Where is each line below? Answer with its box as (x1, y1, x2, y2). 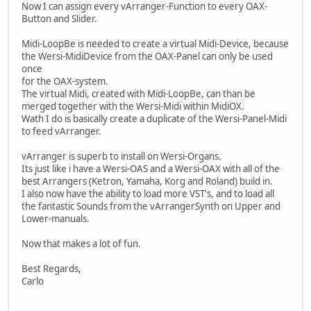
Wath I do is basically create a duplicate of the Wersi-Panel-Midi (22, 112, 287, 125)
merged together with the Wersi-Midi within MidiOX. (22, 99, 244, 112)
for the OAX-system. (22, 74, 108, 87)
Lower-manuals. (22, 212, 90, 225)
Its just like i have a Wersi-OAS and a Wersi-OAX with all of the (22, 162, 280, 175)
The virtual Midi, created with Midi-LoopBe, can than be (22, 87, 255, 100)
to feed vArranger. (22, 124, 101, 137)
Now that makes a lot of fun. (22, 237, 141, 250)
